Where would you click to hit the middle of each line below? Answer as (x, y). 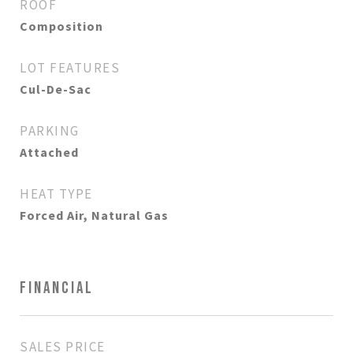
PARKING (50, 131)
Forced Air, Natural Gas (94, 215)
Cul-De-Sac (56, 89)
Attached (49, 152)
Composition (61, 26)
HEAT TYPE (56, 194)
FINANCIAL (57, 288)
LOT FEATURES (70, 68)
